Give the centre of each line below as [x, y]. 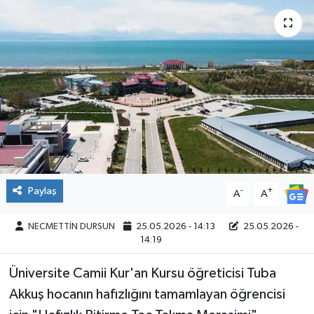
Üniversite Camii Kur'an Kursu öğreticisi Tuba [142, 273]
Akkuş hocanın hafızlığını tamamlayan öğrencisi [147, 294]
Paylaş [42, 191]
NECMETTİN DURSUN [72, 227]
